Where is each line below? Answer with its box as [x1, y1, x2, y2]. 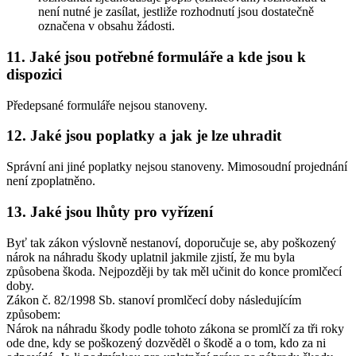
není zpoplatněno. [6, 174, 95, 188]
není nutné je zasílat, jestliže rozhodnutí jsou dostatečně [38, 5, 314, 19]
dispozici [6, 65, 62, 83]
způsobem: [6, 307, 60, 321]
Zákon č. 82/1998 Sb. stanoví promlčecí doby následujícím [6, 292, 301, 307]
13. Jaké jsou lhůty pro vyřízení [6, 203, 213, 220]
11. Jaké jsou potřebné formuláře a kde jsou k [6, 48, 306, 65]
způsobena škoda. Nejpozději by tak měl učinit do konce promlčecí [6, 264, 342, 278]
